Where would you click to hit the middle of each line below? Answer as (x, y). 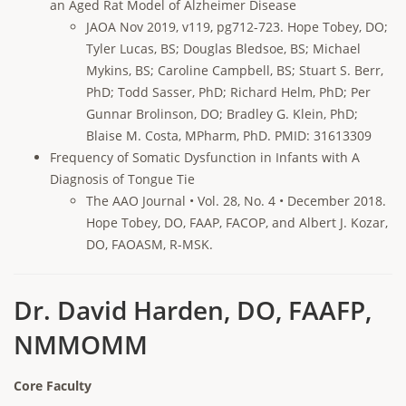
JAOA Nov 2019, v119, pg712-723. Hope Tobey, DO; (237, 27)
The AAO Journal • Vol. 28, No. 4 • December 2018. (236, 201)
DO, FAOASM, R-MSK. (150, 244)
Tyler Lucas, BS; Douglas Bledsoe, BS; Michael (223, 48)
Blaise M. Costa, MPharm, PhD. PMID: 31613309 (229, 135)
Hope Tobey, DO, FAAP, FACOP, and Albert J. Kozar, (237, 222)
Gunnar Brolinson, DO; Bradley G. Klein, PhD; (222, 114)
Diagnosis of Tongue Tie (122, 179)
